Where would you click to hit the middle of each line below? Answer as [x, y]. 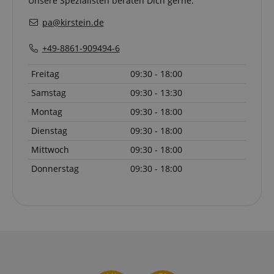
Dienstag [49, 130]
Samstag [49, 92]
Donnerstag [55, 168]
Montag [47, 111]
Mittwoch [50, 149]
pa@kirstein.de [73, 22]
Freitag [45, 73]
